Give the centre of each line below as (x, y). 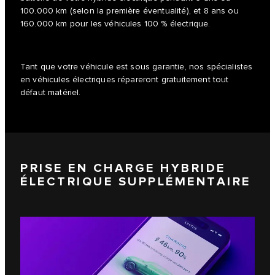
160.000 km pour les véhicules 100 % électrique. (115, 24)
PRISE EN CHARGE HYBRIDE (123, 168)
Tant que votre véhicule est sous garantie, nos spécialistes (137, 67)
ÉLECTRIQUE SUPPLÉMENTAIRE (136, 181)
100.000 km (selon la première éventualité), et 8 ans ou (130, 11)
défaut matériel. (51, 93)
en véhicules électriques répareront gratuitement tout (125, 80)
